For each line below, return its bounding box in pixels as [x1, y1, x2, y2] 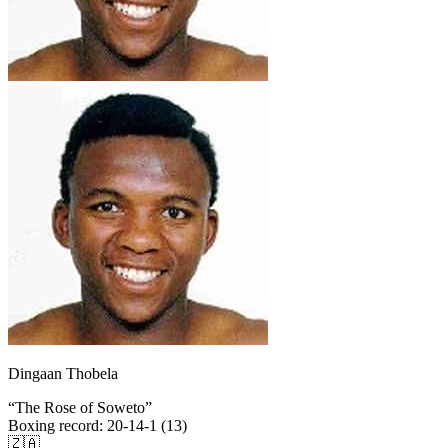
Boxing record [8, 417, 99, 435]
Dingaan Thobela [8, 365, 118, 383]
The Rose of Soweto [15, 399, 145, 417]
